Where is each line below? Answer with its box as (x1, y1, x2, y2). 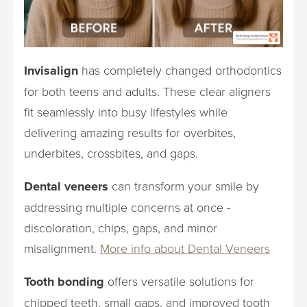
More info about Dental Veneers (100, 239, 270, 256)
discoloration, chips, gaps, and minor (24, 219, 217, 236)
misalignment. (24, 239, 100, 256)
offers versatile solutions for (104, 272, 254, 289)
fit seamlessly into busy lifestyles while (24, 103, 228, 120)
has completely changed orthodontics (78, 61, 282, 78)
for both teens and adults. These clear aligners (24, 82, 271, 99)
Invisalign (24, 61, 78, 79)
